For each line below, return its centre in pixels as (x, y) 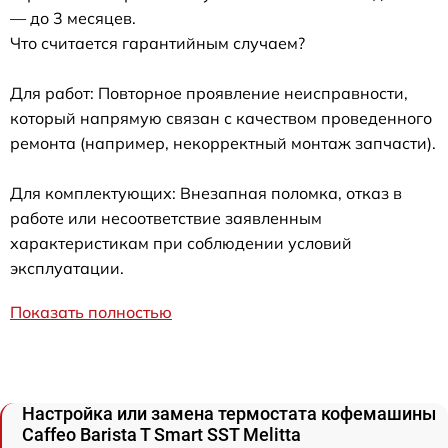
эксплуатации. (67, 268)
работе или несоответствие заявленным (166, 218)
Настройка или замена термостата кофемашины (229, 413)
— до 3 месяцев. (73, 18)
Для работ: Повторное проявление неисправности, (209, 93)
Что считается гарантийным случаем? (157, 43)
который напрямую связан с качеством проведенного (221, 118)
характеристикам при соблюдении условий (181, 243)
